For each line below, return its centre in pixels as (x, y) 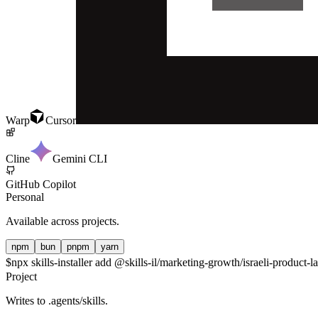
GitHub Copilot (41, 184)
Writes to (27, 300)
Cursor (61, 120)
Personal (25, 197)
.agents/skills (77, 300)
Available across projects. (62, 221)
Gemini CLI (80, 158)
